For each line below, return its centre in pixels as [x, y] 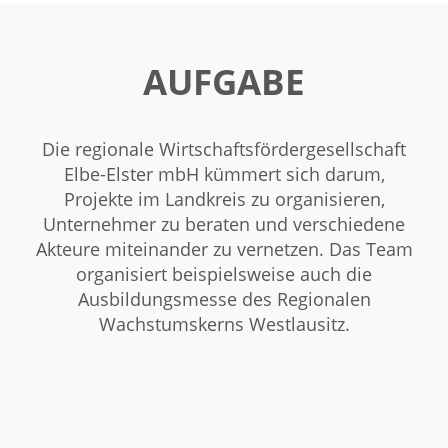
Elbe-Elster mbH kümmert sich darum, [224, 174]
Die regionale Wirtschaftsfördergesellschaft [224, 149]
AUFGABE [224, 81]
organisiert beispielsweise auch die [224, 274]
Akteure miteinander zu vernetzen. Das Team [224, 249]
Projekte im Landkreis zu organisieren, [224, 199]
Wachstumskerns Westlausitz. [224, 324]
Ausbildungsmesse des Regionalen [224, 299]
